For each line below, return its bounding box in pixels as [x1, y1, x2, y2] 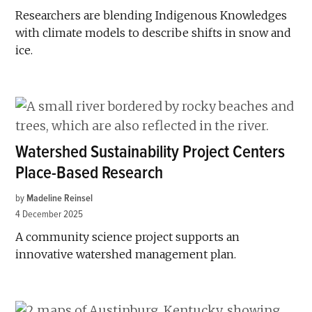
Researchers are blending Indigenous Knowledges [15, 8, 288, 22]
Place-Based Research [15, 162, 164, 184]
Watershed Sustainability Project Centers [15, 141, 286, 163]
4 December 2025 [15, 208, 84, 220]
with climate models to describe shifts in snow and [15, 25, 292, 40]
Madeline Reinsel [26, 192, 93, 204]
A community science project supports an [15, 229, 240, 244]
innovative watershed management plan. [15, 247, 237, 261]
